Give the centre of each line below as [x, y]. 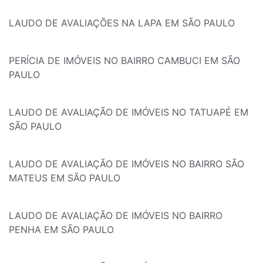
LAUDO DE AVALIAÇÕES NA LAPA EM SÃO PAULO [122, 23]
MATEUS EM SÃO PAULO [65, 178]
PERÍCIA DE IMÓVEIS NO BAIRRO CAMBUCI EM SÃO [124, 61]
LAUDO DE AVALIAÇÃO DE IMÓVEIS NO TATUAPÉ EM [129, 112]
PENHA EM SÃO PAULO [61, 230]
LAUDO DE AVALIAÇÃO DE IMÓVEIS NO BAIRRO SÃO [127, 164]
